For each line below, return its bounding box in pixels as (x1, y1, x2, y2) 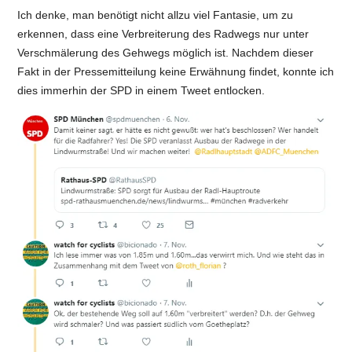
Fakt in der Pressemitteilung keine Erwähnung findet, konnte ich (17, 64, 335, 78)
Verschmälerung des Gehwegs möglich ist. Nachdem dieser (17, 46, 314, 59)
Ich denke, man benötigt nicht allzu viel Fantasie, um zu (17, 8, 294, 21)
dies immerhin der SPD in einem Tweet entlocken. (17, 83, 266, 97)
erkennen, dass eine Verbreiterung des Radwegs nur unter (17, 27, 310, 40)
